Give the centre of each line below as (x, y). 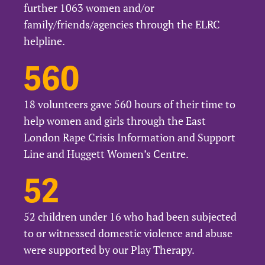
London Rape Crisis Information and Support (130, 137)
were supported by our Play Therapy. (109, 250)
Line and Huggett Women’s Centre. (106, 153)
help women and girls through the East (115, 120)
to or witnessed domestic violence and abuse (128, 233)
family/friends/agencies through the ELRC (122, 25)
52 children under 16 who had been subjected (130, 217)
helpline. (44, 41)
